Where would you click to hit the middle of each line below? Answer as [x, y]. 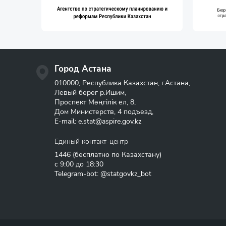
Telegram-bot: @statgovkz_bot [103, 174]
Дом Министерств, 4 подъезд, [104, 111]
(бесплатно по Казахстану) [116, 154]
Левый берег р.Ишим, [90, 92]
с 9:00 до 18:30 [79, 164]
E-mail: [66, 121]
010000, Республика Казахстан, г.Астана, [122, 83]
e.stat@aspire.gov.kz [110, 121]
